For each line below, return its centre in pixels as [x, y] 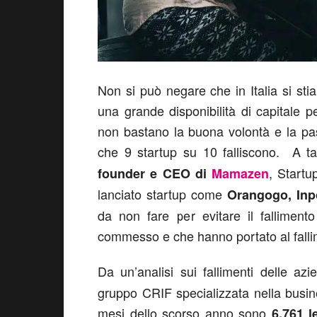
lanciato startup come [162, 194]
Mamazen [241, 173]
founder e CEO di [155, 173]
